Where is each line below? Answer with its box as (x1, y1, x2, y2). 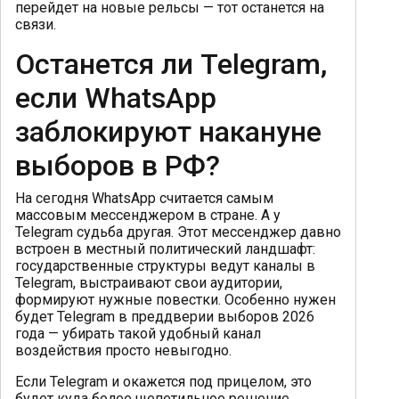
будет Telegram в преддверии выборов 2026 (15, 307, 314, 325)
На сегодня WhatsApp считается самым (15, 189, 273, 207)
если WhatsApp (15, 80, 216, 115)
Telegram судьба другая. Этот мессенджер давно (15, 223, 341, 240)
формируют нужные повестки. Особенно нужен (15, 290, 336, 308)
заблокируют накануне (15, 114, 322, 149)
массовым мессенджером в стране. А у (15, 206, 281, 224)
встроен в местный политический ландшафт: (15, 240, 315, 257)
